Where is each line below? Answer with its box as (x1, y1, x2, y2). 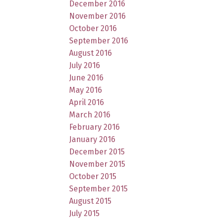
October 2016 (69, 23, 117, 33)
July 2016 (69, 60, 101, 70)
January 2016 (69, 134, 116, 144)
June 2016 (69, 73, 104, 82)
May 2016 (69, 85, 103, 95)
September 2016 (69, 36, 129, 45)
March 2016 (69, 110, 111, 119)
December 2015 (69, 147, 125, 156)
